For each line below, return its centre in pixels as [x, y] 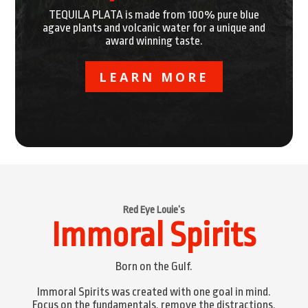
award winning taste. [154, 41]
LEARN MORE [154, 77]
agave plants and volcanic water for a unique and [154, 28]
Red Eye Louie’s [154, 210]
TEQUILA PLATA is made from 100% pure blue [154, 15]
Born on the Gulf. [154, 266]
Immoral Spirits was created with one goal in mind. [154, 291]
